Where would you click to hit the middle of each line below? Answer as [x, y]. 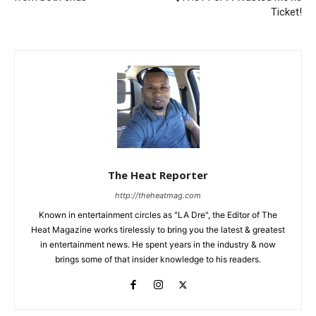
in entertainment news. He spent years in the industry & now [158, 245]
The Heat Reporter [158, 175]
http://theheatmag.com [158, 196]
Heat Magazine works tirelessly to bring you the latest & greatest [158, 230]
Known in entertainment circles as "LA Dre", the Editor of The [158, 215]
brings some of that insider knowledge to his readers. [158, 260]
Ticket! [286, 12]
